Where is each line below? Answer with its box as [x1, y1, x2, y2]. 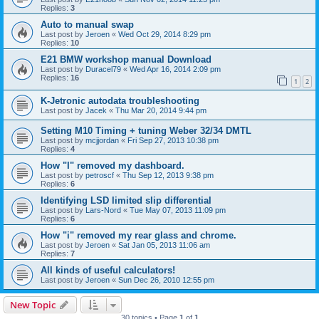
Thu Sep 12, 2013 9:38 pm [122, 171, 214, 180]
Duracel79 [85, 64, 121, 73]
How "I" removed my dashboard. [41, 160, 184, 172]
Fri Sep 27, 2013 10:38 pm [127, 136, 219, 145]
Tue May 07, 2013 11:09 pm [130, 206, 226, 215]
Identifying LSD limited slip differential [41, 195, 211, 206]
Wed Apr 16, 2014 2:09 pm [130, 64, 221, 73]
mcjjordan [85, 136, 119, 145]
